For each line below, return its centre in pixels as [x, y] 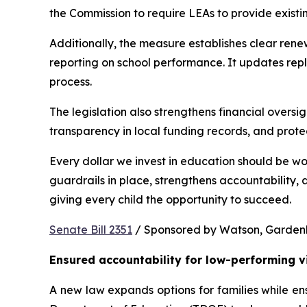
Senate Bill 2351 [91, 229]
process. [71, 81]
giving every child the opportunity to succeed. [170, 199]
